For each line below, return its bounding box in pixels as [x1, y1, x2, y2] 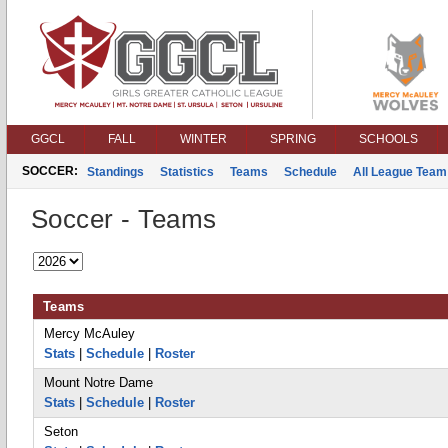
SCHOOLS [359, 132, 418, 146]
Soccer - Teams [31, 204, 217, 234]
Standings [87, 165, 144, 179]
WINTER [180, 132, 227, 146]
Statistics [160, 165, 214, 179]
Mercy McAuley [44, 326, 135, 341]
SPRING [270, 132, 316, 146]
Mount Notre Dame [44, 375, 153, 390]
